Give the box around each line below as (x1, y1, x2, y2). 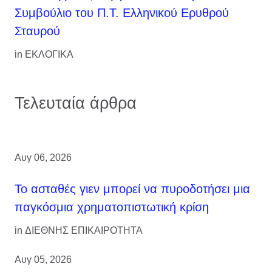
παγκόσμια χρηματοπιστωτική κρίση (15, 200, 209, 214)
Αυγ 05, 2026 (15, 254, 72, 265)
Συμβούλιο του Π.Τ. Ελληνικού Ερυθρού (15, 6, 229, 20)
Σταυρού (15, 24, 60, 38)
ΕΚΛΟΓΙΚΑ (25, 49, 73, 60)
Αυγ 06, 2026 (15, 152, 72, 163)
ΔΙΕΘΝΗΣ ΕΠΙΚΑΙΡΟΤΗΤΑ (25, 225, 143, 236)
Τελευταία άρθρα (15, 93, 137, 113)
